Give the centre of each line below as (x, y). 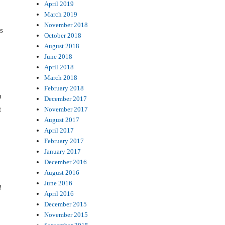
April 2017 (59, 130)
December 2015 (66, 204)
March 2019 (61, 14)
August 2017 (62, 120)
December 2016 (66, 162)
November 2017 (66, 109)
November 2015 (66, 214)
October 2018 (63, 35)
